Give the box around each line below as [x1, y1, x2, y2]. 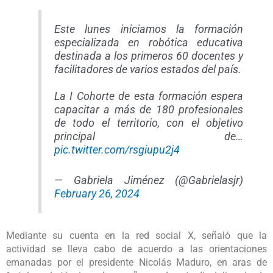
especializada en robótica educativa [54, 36, 244, 49]
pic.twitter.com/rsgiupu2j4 [54, 143, 180, 156]
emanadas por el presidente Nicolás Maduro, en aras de [6, 257, 267, 269]
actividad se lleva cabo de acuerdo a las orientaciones [6, 243, 267, 255]
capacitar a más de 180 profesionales [54, 103, 244, 116]
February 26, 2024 [54, 187, 140, 200]
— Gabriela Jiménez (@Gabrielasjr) [54, 174, 244, 186]
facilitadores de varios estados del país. [54, 63, 241, 76]
